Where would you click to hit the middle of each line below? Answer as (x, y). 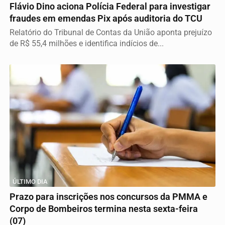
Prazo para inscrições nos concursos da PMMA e (108, 197)
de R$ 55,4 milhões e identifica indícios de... (87, 43)
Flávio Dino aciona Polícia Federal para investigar (110, 6)
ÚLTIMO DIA (30, 182)
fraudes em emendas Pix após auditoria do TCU (106, 18)
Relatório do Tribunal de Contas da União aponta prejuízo (111, 32)
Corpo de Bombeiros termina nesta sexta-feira (104, 209)
